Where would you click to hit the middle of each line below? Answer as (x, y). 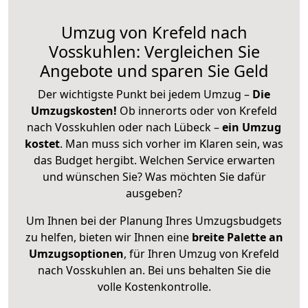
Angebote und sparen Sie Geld (154, 70)
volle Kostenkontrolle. (154, 286)
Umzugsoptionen (76, 253)
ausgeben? (154, 193)
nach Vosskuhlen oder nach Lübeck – (124, 127)
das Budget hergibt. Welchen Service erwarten (154, 160)
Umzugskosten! (74, 110)
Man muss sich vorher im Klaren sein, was (174, 143)
